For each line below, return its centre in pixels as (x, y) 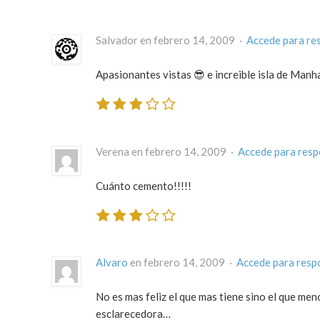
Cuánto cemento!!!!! (144, 185)
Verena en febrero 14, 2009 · (167, 151)
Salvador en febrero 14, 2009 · (171, 40)
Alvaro (112, 262)
